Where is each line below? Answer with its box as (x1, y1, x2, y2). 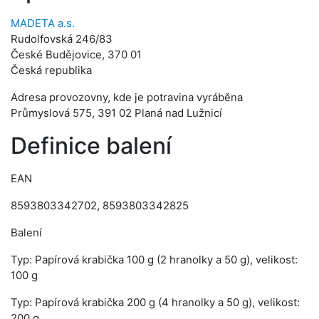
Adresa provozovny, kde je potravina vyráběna (11, 90, 243, 104)
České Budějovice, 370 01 (11, 48, 142, 61)
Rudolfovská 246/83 (11, 32, 113, 46)
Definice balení (11, 132, 172, 159)
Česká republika (11, 63, 92, 77)
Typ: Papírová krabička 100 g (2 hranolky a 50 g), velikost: (11, 253, 298, 266)
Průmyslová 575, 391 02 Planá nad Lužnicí (11, 106, 222, 120)
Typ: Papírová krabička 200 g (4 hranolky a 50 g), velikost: (11, 296, 300, 309)
